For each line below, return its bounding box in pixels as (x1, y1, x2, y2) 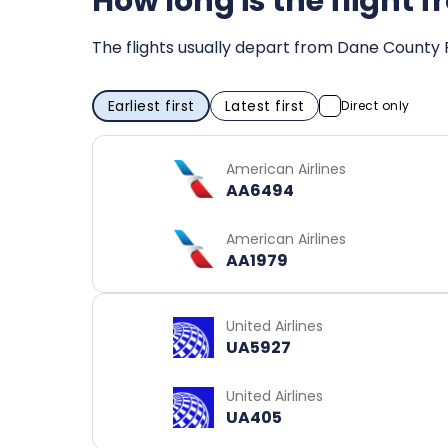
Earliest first (107, 95, 195, 116)
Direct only (341, 97, 410, 114)
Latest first (224, 95, 305, 116)
